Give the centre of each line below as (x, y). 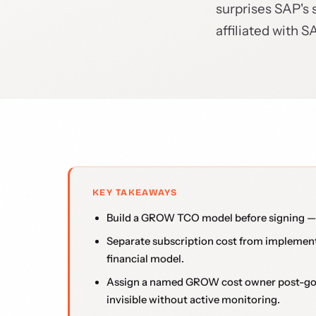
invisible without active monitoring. (193, 300)
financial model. (145, 259)
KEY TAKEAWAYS (135, 192)
